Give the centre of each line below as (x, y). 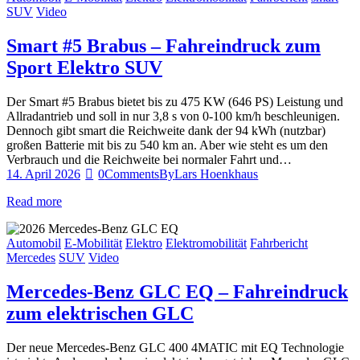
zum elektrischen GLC (100, 313)
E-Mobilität (93, 243)
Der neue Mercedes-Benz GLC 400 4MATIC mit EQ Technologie (175, 347)
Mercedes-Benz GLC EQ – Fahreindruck (177, 291)
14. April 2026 (43, 174)
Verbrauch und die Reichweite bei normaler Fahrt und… (149, 160)
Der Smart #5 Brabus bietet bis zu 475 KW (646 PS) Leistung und (175, 102)
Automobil (34, 243)
